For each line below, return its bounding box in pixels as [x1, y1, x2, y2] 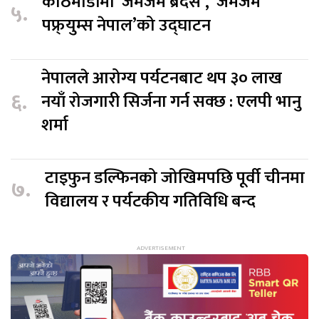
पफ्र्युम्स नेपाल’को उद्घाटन [42, 11, 211, 41]
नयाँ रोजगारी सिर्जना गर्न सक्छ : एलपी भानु [41, 88, 301, 117]
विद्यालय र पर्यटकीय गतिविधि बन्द [45, 187, 256, 216]
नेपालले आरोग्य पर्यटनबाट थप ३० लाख [41, 64, 282, 93]
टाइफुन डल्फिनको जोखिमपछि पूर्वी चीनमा [45, 164, 305, 193]
